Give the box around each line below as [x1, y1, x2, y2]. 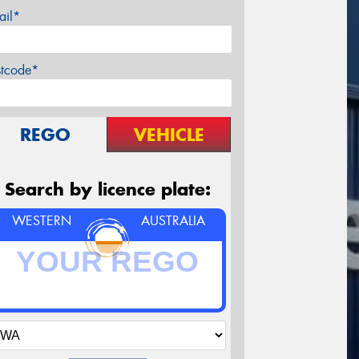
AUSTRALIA [141, 212, 206, 230]
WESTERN [11, 212, 71, 230]
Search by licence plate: [4, 178, 211, 201]
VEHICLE [133, 123, 204, 147]
